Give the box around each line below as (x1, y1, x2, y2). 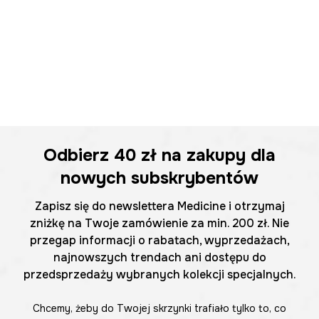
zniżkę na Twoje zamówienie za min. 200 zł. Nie (30, 216, 289, 231)
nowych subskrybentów (61, 167, 258, 189)
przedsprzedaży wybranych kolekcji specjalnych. (23, 267, 296, 283)
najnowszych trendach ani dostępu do (53, 250, 266, 266)
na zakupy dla (157, 145, 276, 167)
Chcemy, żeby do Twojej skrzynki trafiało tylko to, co (33, 302, 286, 315)
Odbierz (43, 145, 114, 167)
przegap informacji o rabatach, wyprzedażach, (29, 233, 290, 249)
